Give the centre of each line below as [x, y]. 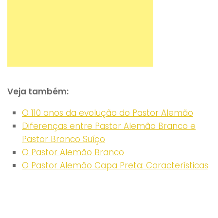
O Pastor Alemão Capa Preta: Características [115, 165]
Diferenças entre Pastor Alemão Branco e [109, 126]
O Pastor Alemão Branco [73, 152]
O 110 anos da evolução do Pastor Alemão [108, 113]
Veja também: [38, 91]
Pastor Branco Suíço [64, 139]
